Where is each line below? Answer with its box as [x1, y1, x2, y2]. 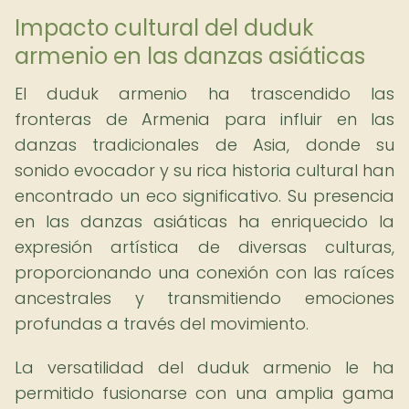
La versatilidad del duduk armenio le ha [15, 356, 394, 379]
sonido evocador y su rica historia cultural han [15, 159, 394, 182]
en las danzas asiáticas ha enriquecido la [15, 210, 394, 233]
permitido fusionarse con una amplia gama [15, 382, 394, 404]
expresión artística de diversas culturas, [15, 236, 394, 258]
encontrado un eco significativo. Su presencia [15, 184, 394, 207]
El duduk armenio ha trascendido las [15, 82, 394, 105]
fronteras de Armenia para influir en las [15, 108, 394, 131]
